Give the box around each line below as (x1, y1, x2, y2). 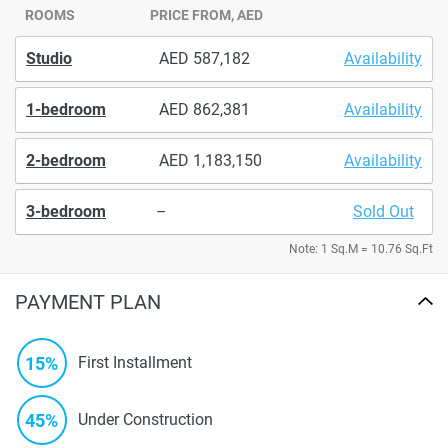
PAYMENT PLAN (15, 289, 161, 314)
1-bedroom (26, 99, 106, 119)
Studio (26, 48, 72, 68)
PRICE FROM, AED (150, 6, 264, 23)
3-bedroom (26, 201, 106, 221)
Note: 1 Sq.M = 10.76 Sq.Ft (289, 241, 433, 256)
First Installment (78, 353, 192, 373)
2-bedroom (26, 150, 106, 170)
